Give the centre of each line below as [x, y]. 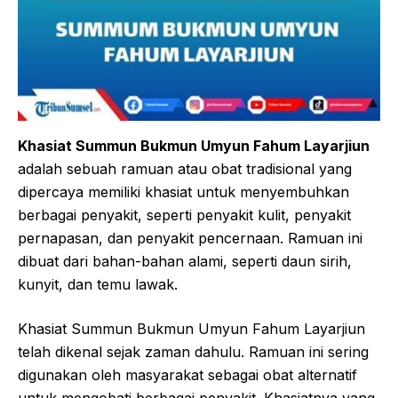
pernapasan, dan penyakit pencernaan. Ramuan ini [190, 238]
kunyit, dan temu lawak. [98, 284]
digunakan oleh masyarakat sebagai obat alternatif [187, 374]
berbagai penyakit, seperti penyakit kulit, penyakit [184, 215]
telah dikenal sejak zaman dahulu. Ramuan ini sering [193, 351]
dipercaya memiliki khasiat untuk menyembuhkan [183, 191]
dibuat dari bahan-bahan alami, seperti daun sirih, [185, 261]
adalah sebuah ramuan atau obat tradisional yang [185, 168]
